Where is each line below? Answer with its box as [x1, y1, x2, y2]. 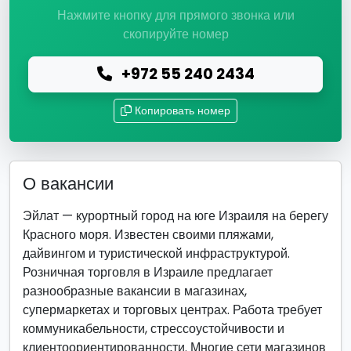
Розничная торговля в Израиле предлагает [23, 263, 273, 281]
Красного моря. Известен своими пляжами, [23, 226, 273, 244]
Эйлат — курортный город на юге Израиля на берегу [23, 207, 328, 225]
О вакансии [23, 172, 114, 196]
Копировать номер [135, 103, 230, 118]
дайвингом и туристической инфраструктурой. [23, 244, 290, 262]
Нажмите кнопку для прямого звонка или [56, 6, 295, 24]
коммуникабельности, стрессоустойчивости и [23, 320, 284, 338]
